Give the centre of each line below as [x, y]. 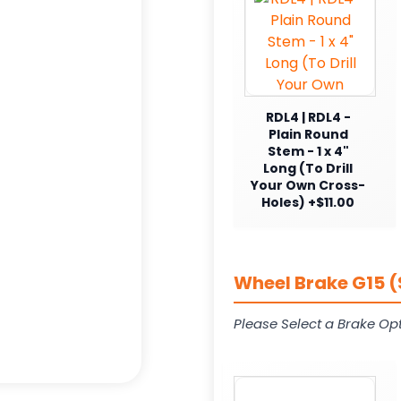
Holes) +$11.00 [308, 202]
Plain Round [308, 134]
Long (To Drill [308, 168]
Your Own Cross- [308, 185]
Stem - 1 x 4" [308, 151]
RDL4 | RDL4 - [308, 117]
